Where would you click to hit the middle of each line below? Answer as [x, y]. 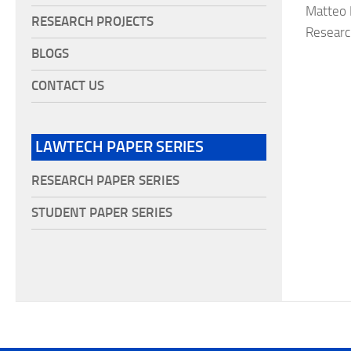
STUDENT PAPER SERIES [102, 213]
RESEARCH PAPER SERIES [105, 181]
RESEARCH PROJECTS [92, 22]
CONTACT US [68, 86]
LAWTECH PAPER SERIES [119, 147]
